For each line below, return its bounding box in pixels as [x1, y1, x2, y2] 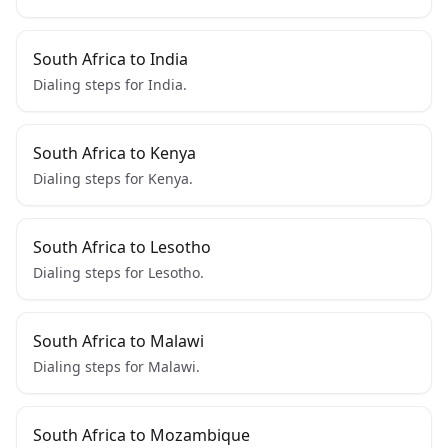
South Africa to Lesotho [33, 236, 211, 258]
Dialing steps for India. [33, 75, 187, 94]
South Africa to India [33, 48, 188, 70]
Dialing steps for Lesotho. [33, 263, 204, 282]
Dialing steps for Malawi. [33, 357, 200, 376]
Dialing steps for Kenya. [33, 169, 193, 188]
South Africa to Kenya [33, 142, 196, 164]
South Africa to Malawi [33, 330, 204, 352]
